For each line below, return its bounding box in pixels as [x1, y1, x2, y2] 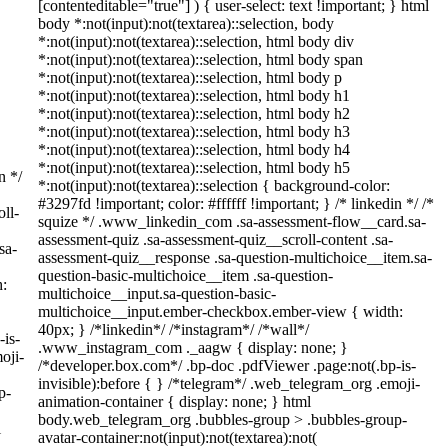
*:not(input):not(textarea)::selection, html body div [38, 33, 354, 50]
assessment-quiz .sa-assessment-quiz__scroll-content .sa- [38, 231, 393, 248]
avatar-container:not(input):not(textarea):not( [38, 429, 317, 446]
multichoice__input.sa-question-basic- [38, 285, 276, 302]
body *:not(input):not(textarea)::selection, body [38, 15, 334, 32]
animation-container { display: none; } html [38, 393, 311, 410]
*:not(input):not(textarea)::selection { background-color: [38, 177, 390, 194]
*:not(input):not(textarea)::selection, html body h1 [38, 87, 350, 104]
